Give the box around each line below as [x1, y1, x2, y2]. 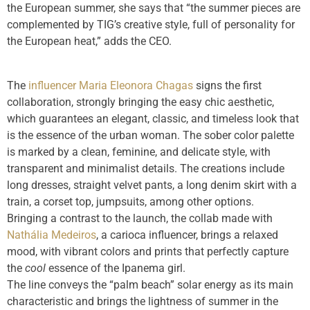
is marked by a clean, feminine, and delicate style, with [7, 145, 271, 159]
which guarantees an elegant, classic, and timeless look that [7, 112, 299, 126]
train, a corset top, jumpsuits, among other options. [7, 195, 254, 209]
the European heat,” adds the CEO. [7, 35, 172, 48]
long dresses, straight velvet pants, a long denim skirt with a [7, 179, 297, 192]
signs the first [193, 79, 262, 93]
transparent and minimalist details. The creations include [7, 162, 284, 176]
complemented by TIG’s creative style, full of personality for [7, 18, 295, 32]
